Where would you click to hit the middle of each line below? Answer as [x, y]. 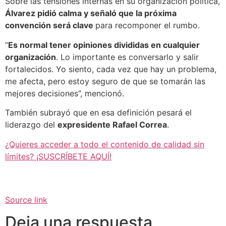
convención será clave [50, 25]
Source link [26, 200]
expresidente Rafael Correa [112, 125]
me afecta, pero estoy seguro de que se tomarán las [105, 81]
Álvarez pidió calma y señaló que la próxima [91, 13]
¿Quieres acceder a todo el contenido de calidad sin [105, 144]
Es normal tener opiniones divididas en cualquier [104, 45]
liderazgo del [31, 125]
